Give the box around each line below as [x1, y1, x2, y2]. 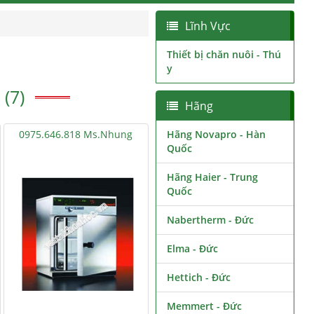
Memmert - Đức [166, 299, 242, 313]
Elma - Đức [166, 242, 218, 255]
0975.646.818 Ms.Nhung [19, 128, 133, 141]
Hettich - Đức [166, 271, 231, 284]
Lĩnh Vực [184, 18, 231, 34]
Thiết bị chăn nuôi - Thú [166, 48, 281, 61]
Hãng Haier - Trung [166, 170, 258, 184]
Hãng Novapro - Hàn [166, 128, 266, 141]
